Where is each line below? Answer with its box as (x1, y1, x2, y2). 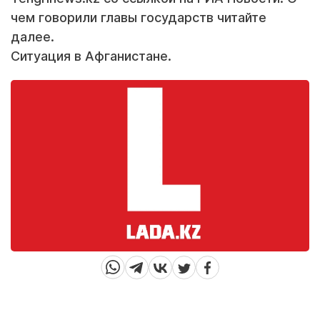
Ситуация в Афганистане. (11, 49, 171, 64)
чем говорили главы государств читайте (11, 10, 266, 25)
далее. (11, 29, 54, 44)
